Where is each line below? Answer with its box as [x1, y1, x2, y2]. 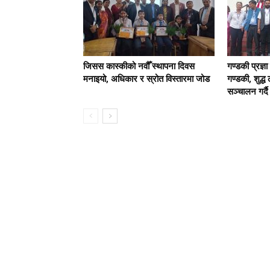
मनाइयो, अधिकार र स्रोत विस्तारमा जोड [83, 74, 210, 85]
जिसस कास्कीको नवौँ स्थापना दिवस [83, 61, 195, 72]
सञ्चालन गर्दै [227, 86, 268, 98]
